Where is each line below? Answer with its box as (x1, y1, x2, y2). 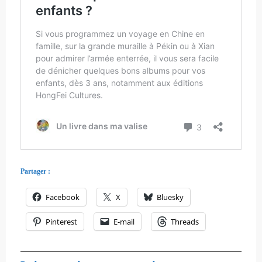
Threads (171, 216, 199, 227)
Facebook (46, 191, 80, 202)
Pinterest (46, 216, 77, 227)
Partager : (20, 167, 50, 175)
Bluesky (157, 191, 184, 202)
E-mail (113, 216, 135, 227)
